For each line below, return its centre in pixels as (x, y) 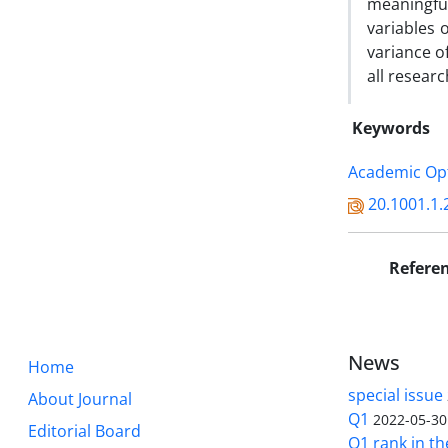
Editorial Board (84, 431)
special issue (395, 395)
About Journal (80, 399)
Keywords (391, 128)
